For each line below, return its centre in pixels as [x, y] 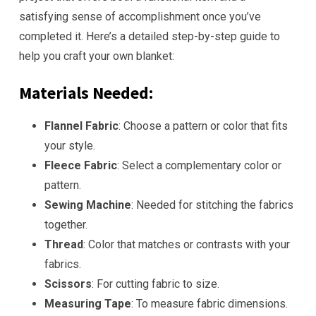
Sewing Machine [88, 205]
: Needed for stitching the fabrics [212, 205]
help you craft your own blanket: [97, 56]
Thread [64, 244]
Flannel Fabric [81, 126]
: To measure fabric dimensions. [209, 304]
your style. [70, 146]
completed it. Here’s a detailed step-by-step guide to [150, 36]
